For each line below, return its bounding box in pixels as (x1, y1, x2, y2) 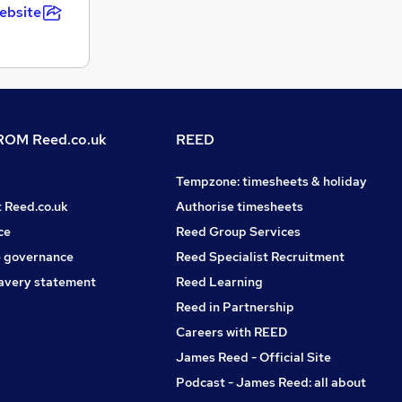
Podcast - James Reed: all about (176, 373, 366, 390)
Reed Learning (176, 273, 263, 290)
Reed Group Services (176, 223, 301, 240)
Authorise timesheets (176, 197, 303, 214)
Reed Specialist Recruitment (176, 248, 345, 265)
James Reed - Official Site (176, 348, 331, 365)
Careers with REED (176, 323, 287, 340)
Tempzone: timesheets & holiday (176, 172, 367, 189)
